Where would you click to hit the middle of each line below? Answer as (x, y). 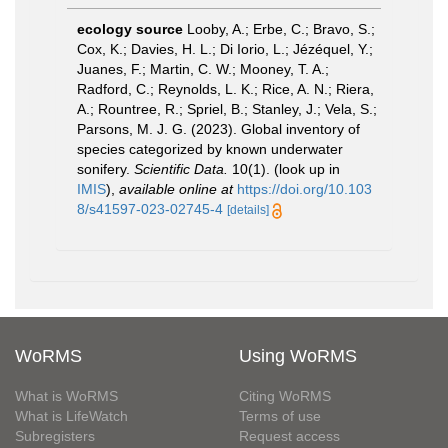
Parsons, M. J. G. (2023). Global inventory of (218, 129)
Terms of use (280, 416)
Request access (289, 436)
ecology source (130, 29)
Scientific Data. (181, 169)
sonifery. (105, 169)
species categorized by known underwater (210, 149)
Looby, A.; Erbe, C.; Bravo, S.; (281, 29)
